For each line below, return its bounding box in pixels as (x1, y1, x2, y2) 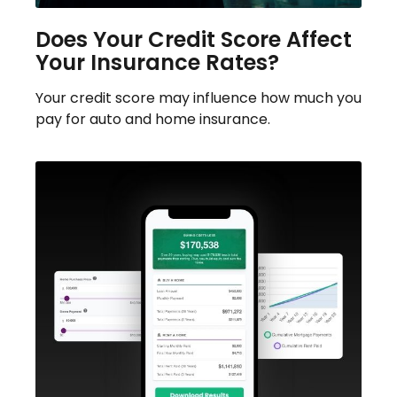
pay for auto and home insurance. (35, 108, 270, 129)
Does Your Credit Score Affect (35, 24, 352, 54)
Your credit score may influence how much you (35, 87, 362, 108)
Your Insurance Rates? (35, 47, 279, 77)
